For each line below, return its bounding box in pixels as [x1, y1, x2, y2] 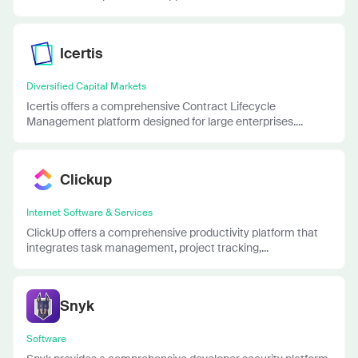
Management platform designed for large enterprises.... [26, 113, 303, 129]
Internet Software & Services [26, 205, 153, 219]
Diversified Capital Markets [26, 79, 146, 93]
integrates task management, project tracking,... [26, 240, 268, 255]
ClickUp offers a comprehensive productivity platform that [26, 225, 318, 240]
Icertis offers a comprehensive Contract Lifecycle [26, 98, 276, 113]
